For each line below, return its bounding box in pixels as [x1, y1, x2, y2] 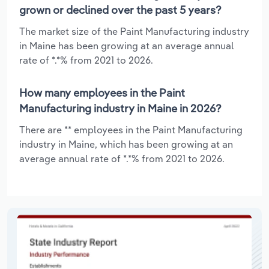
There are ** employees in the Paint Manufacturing [19, 123, 243, 136]
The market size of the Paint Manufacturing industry [19, 25, 249, 37]
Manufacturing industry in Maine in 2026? [19, 101, 222, 115]
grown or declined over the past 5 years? [19, 2, 222, 17]
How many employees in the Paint [19, 85, 185, 100]
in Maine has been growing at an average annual [19, 39, 234, 52]
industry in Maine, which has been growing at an [19, 138, 233, 150]
